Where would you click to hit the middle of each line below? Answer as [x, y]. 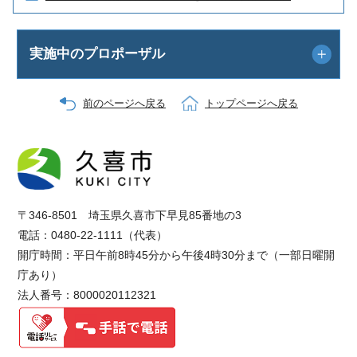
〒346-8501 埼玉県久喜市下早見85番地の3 [130, 216]
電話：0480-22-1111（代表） [93, 235]
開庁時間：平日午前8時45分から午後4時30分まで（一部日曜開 [177, 255]
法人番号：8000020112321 [87, 295]
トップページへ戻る [251, 103]
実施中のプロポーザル [98, 53]
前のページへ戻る [124, 103]
